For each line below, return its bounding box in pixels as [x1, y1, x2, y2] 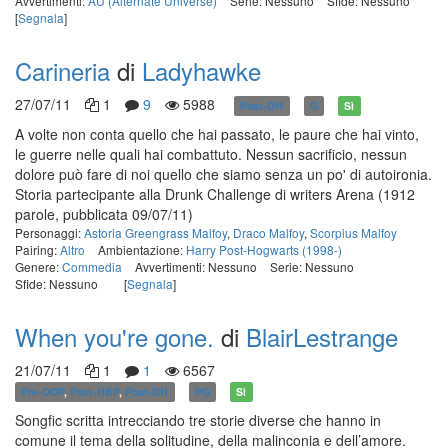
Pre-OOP [21, 384, 65, 399]
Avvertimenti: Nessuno [135, 258, 257, 275]
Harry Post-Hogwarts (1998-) [186, 241, 342, 258]
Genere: [15, 258, 62, 275]
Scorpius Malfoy [310, 224, 397, 241]
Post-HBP [70, 384, 120, 399]
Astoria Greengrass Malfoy [84, 224, 227, 241]
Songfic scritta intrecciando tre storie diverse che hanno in [15, 410, 381, 430]
